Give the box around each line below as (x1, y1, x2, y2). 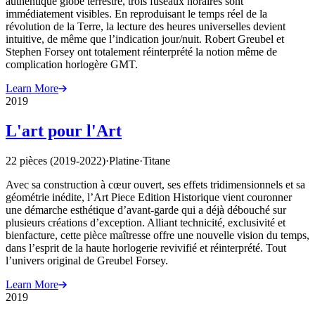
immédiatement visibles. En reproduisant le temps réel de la (6, 7, 267, 20)
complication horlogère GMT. (6, 58, 138, 70)
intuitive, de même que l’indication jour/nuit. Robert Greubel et (6, 32, 284, 45)
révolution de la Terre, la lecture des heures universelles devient (6, 20, 285, 32)
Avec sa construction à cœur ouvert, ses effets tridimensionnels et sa (6, 178, 305, 191)
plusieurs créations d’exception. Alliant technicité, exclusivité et (6, 216, 285, 229)
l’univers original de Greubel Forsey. (6, 254, 168, 266)
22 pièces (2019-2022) (6, 154, 105, 167)
